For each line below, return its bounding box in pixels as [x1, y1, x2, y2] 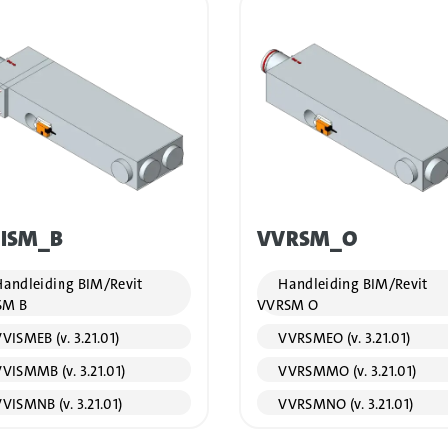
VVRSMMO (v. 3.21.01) [274, 362, 417, 382]
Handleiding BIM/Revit [274, 275, 428, 295]
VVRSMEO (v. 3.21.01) [274, 329, 411, 349]
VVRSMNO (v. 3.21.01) [274, 395, 414, 415]
